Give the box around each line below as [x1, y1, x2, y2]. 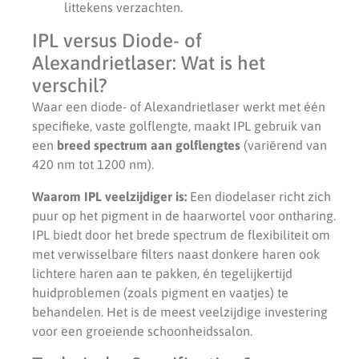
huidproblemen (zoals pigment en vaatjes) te [32, 284, 288, 300]
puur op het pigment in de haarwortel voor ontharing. [32, 208, 336, 223]
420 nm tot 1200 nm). [32, 156, 154, 171]
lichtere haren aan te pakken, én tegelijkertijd [32, 265, 292, 280]
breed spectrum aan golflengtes [57, 137, 240, 152]
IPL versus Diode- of [32, 29, 202, 51]
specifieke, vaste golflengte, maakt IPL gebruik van [32, 118, 321, 133]
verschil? [32, 74, 107, 96]
